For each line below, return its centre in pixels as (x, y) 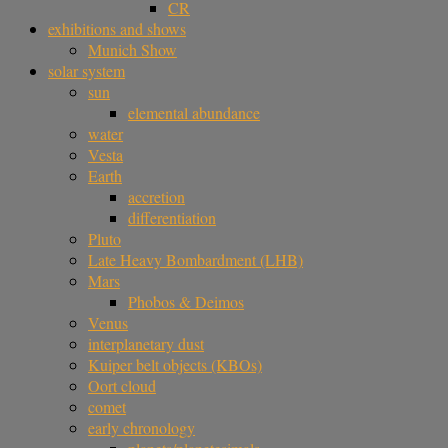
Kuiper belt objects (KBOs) (175, 364)
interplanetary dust (146, 343)
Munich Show (132, 49)
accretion (156, 196)
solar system (86, 70)
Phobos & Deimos (186, 301)
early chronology (141, 427)
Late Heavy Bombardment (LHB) (195, 259)
